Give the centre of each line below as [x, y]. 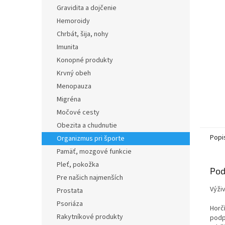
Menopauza [74, 86]
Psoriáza [70, 204]
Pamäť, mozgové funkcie [94, 152]
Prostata [70, 191]
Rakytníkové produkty [90, 217]
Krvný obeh [74, 73]
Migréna [69, 99]
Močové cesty [78, 113]
